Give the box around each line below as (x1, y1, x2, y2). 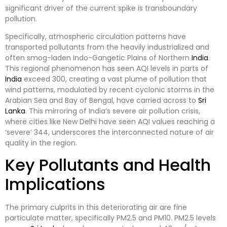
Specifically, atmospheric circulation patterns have (5, 31, 186, 42)
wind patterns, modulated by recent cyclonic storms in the (5, 84, 214, 95)
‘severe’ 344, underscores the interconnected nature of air (5, 127, 214, 137)
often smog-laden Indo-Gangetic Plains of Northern (5, 52, 192, 63)
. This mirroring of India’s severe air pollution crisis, (25, 105, 200, 116)
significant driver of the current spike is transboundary (5, 3, 197, 13)
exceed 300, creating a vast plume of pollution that (22, 73, 207, 84)
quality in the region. (5, 137, 77, 148)
